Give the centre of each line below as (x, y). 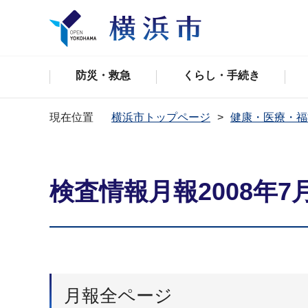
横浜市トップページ (161, 117)
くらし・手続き (221, 75)
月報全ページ (118, 296)
